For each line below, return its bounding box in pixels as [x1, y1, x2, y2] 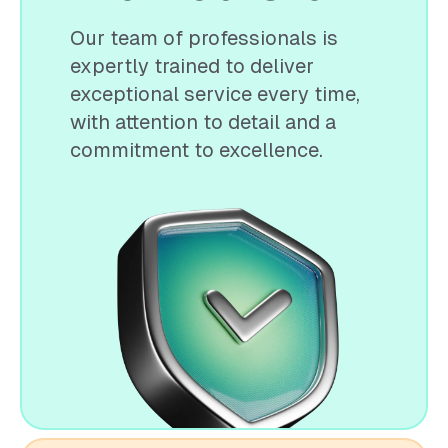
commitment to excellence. [70, 138, 323, 161]
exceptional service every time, [70, 82, 360, 105]
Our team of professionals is [70, 26, 338, 49]
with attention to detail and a [70, 110, 336, 133]
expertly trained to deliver [70, 54, 314, 77]
